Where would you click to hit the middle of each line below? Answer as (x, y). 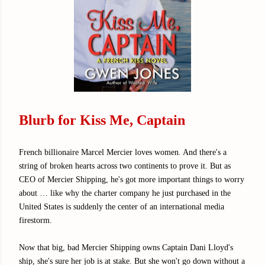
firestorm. (35, 220)
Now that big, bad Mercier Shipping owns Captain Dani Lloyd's (126, 247)
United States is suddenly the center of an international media (122, 206)
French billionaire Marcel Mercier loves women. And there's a (123, 152)
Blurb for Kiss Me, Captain (102, 120)
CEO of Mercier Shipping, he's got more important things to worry (132, 179)
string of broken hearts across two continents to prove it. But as (125, 166)
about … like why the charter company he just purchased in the (125, 193)
